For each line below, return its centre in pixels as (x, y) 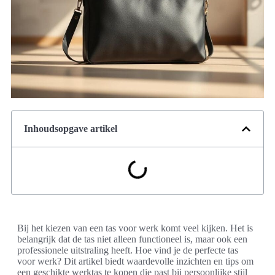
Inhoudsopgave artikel (71, 129)
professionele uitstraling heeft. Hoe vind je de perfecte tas (128, 250)
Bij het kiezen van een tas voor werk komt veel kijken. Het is (135, 228)
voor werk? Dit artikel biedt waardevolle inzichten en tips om (135, 261)
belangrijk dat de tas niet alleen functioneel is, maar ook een (132, 239)
